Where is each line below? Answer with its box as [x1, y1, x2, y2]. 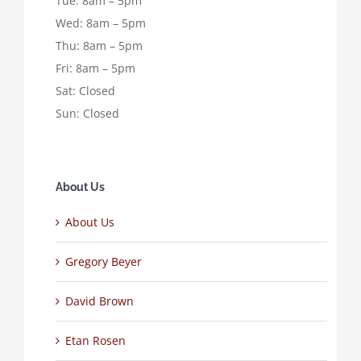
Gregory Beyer [64, 254, 142, 270]
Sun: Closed [55, 106, 119, 122]
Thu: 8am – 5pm [55, 38, 143, 54]
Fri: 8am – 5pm [55, 60, 135, 77]
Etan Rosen [64, 333, 126, 349]
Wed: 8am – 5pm [55, 15, 146, 31]
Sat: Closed [55, 83, 115, 99]
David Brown [64, 293, 134, 309]
